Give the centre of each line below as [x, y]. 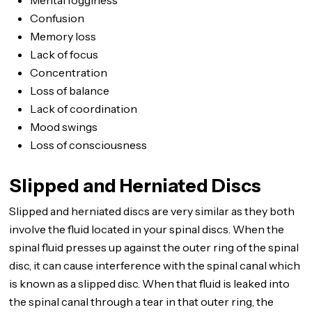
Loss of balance [70, 91]
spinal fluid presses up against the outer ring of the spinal [154, 247]
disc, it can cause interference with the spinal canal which [155, 265]
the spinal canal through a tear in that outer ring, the [142, 302]
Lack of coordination [84, 109]
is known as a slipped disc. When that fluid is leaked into [150, 283]
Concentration [69, 72]
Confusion [57, 18]
